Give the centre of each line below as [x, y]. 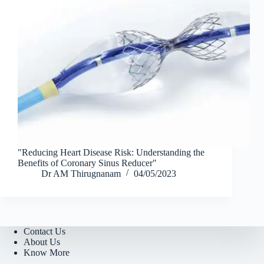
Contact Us [44, 232]
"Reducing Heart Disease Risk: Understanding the [111, 152]
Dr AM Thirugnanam [81, 173]
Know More [47, 253]
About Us [42, 242]
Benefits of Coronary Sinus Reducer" [87, 163]
